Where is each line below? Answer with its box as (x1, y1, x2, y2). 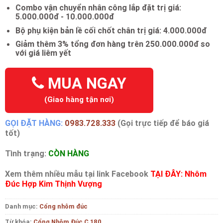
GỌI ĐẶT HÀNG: (5, 118, 63, 128)
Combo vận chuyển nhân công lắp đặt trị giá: (15, 2, 181, 13)
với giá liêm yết (15, 48, 71, 58)
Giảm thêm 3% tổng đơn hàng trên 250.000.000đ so (15, 39, 210, 49)
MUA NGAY (44, 74, 126, 93)
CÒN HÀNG (48, 148, 89, 158)
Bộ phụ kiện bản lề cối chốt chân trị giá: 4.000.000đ (15, 25, 207, 35)
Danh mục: (5, 202, 39, 211)
